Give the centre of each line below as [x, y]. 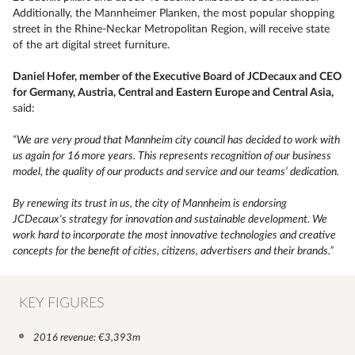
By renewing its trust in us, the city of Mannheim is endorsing [150, 204]
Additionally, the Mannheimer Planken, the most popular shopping [174, 13]
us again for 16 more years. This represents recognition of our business [172, 156]
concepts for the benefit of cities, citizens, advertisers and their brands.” [173, 251]
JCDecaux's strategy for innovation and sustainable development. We [170, 219]
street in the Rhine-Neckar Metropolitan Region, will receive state [171, 29]
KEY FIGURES [62, 303]
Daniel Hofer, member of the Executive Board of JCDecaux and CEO [177, 77]
